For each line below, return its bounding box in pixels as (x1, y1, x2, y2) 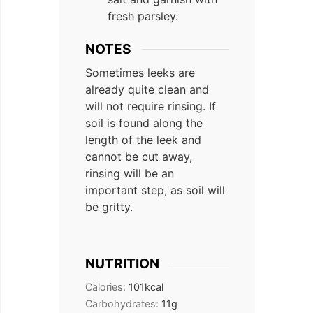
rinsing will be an (85, 166, 174, 180)
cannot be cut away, (85, 149, 192, 163)
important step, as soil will (85, 182, 225, 197)
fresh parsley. (108, 9, 178, 24)
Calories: (85, 280, 129, 293)
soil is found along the (85, 115, 203, 130)
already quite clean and (85, 82, 209, 96)
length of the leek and (85, 132, 201, 147)
